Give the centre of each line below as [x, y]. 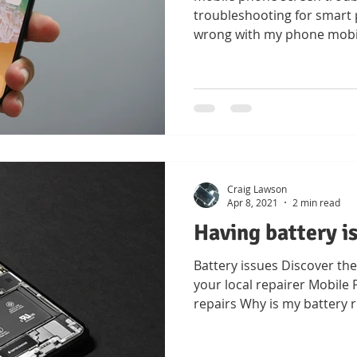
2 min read [316, 202]
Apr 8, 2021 [253, 202]
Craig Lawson [257, 188]
